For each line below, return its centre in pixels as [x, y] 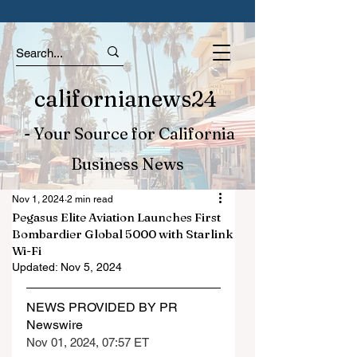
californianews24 [127, 99]
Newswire [55, 325]
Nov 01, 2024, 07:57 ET [88, 342]
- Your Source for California [127, 133]
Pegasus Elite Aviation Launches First [116, 217]
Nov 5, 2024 [91, 267]
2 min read [90, 199]
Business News [127, 164]
